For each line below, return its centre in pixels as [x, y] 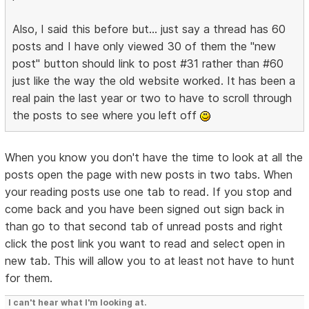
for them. [29, 278]
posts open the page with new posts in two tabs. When [149, 174]
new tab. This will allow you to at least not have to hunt [150, 260]
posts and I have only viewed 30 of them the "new [144, 46]
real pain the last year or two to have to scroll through [152, 98]
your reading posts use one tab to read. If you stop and [149, 191]
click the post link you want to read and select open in [145, 243]
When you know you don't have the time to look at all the [154, 157]
